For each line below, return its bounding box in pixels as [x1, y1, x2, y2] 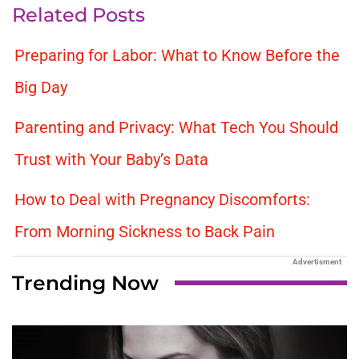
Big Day [14, 77, 67, 97]
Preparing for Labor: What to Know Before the [14, 45, 340, 65]
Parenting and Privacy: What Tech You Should [14, 117, 338, 137]
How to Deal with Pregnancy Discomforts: [14, 189, 310, 209]
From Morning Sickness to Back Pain [14, 221, 275, 241]
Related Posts [12, 2, 145, 26]
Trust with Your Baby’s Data [14, 149, 208, 169]
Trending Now [12, 270, 159, 295]
